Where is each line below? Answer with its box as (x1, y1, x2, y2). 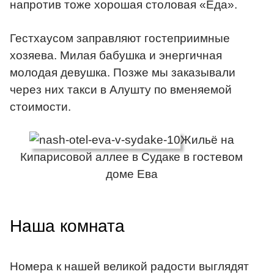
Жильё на (180, 133, 234, 147)
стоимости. (10, 100, 71, 113)
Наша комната (10, 216, 125, 235)
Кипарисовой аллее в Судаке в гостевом (20, 150, 243, 164)
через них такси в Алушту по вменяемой (10, 83, 232, 96)
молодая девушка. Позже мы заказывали (10, 65, 235, 79)
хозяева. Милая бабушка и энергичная (10, 48, 222, 62)
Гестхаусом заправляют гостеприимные (10, 31, 230, 45)
